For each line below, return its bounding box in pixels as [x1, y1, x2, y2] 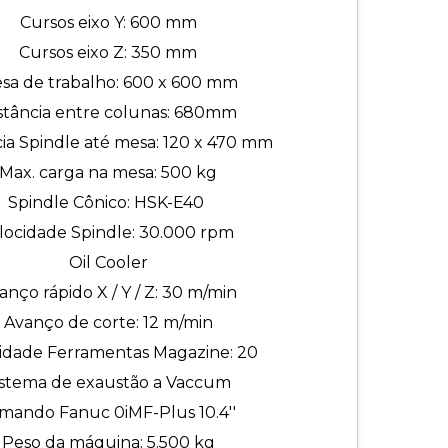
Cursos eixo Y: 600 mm [19, 13, 197, 32]
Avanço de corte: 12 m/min [3, 313, 213, 332]
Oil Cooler [68, 253, 148, 272]
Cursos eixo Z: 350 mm [19, 43, 197, 62]
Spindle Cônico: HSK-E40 [8, 193, 208, 212]
